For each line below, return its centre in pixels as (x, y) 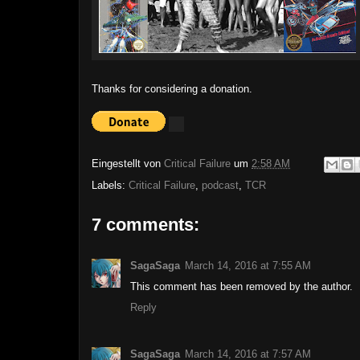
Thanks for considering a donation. (172, 89)
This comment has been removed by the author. (241, 286)
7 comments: (145, 225)
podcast (220, 185)
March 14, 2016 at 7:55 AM (248, 266)
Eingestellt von (128, 164)
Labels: (110, 185)
